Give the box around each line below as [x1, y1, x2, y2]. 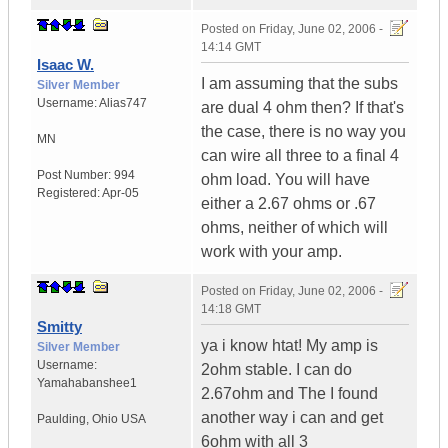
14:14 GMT [201, 40, 261, 55]
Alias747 [99, 96, 147, 111]
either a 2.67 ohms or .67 [201, 195, 376, 213]
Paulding [37, 412, 86, 427]
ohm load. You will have [201, 171, 370, 189]
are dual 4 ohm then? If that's [201, 99, 404, 117]
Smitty [37, 318, 82, 336]
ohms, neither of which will [201, 219, 388, 237]
